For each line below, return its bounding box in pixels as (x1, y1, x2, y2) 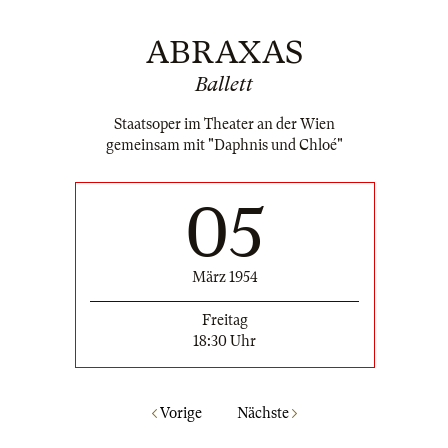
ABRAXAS (145, 34, 303, 71)
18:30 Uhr (193, 333, 256, 350)
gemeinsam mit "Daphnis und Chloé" (105, 137, 343, 154)
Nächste (236, 404, 292, 421)
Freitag (201, 312, 248, 329)
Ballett (195, 73, 253, 96)
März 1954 (191, 269, 258, 286)
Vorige (156, 404, 202, 421)
